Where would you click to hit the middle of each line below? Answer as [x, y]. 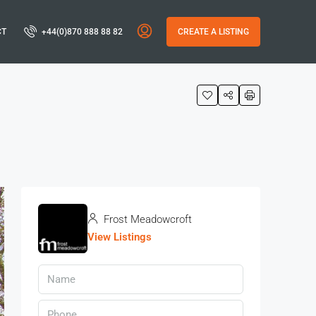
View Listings [120, 237]
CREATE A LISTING [213, 32]
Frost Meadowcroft [146, 219]
